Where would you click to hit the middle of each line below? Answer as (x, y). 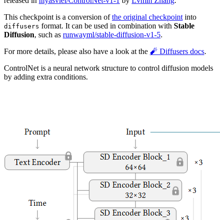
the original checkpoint (147, 17)
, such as (49, 35)
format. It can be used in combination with (107, 26)
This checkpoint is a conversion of (58, 17)
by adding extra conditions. (46, 77)
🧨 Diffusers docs (177, 52)
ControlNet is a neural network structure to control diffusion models (109, 68)
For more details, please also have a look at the (77, 52)
